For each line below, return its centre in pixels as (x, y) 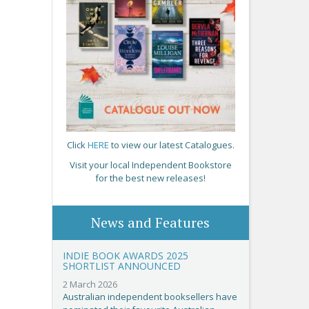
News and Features (151, 222)
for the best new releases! (151, 178)
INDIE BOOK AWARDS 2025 (125, 255)
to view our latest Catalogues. (171, 144)
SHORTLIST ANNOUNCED (121, 266)
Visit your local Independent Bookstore (150, 165)
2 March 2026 (90, 284)
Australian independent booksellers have (150, 296)
